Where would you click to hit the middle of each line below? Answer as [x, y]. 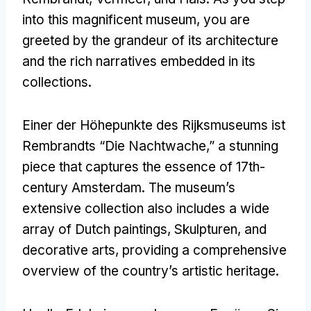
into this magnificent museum [109, 19]
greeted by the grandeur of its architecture [150, 40]
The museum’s [192, 187]
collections [55, 82]
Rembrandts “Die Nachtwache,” [120, 146]
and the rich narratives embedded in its [139, 61]
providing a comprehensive [204, 250]
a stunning [248, 146]
